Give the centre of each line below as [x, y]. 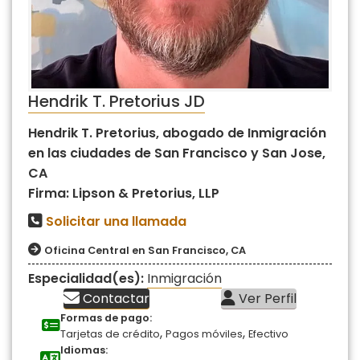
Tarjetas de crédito [110, 333]
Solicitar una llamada [116, 221]
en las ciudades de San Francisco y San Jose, [177, 153]
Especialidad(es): [88, 278]
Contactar [115, 298]
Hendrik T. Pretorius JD [117, 101]
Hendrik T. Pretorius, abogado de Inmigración [177, 133]
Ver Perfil [266, 298]
